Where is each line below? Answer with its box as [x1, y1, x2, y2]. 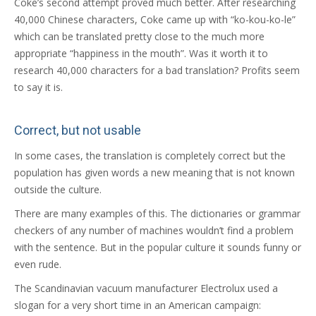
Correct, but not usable [14, 122, 141, 138]
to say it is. [14, 80, 63, 94]
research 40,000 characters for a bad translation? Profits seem [14, 63, 300, 77]
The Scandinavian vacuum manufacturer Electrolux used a [14, 281, 278, 295]
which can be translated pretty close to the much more [14, 29, 265, 43]
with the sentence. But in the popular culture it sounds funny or [14, 240, 301, 254]
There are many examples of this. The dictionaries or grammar [14, 206, 300, 220]
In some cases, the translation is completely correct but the [14, 148, 286, 162]
